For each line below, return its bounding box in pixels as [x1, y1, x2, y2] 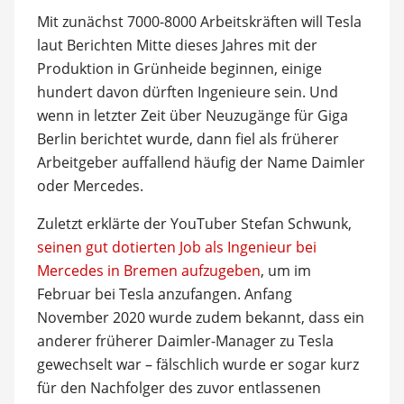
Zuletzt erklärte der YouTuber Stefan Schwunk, [36, 214, 352, 234]
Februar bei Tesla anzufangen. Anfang [36, 284, 292, 304]
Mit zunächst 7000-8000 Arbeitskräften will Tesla [36, 12, 362, 32]
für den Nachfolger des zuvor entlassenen [36, 378, 321, 398]
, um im [260, 261, 311, 280]
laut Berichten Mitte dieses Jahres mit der [36, 35, 317, 55]
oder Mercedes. [36, 176, 143, 196]
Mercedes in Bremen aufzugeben [36, 261, 261, 280]
